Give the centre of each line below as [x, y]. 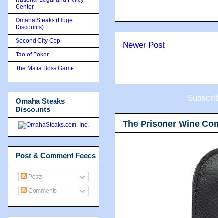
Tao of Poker [32, 54]
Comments [42, 191]
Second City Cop [38, 41]
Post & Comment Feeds [56, 155]
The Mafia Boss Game [45, 68]
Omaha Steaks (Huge [44, 20]
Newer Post [144, 45]
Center [25, 7]
